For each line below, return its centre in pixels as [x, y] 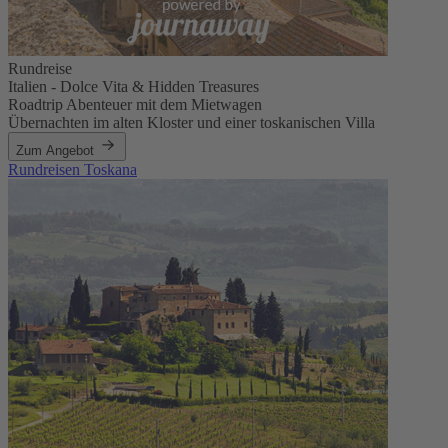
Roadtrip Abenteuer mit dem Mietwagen [135, 105]
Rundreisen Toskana [72, 170]
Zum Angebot [57, 151]
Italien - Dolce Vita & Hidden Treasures [133, 87]
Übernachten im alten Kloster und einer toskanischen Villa [191, 123]
